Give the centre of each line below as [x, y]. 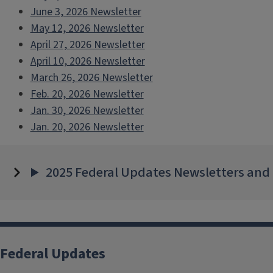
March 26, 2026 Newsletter [91, 78]
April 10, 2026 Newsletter [87, 61]
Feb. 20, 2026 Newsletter [87, 94]
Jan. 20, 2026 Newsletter [87, 127]
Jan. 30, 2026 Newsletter [87, 111]
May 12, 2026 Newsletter [87, 28]
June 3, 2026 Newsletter [86, 12]
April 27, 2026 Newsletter [87, 45]
